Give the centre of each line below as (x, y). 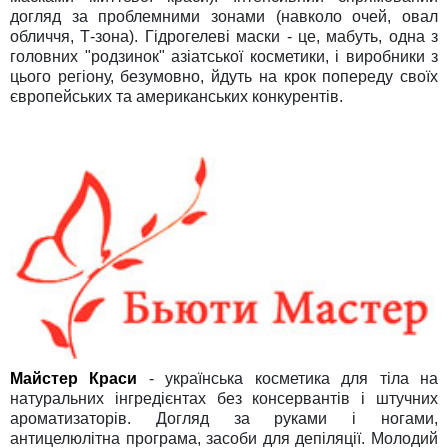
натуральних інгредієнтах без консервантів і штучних (224, 398)
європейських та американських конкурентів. (176, 96)
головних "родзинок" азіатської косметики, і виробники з (224, 56)
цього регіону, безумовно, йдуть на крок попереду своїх (224, 76)
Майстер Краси (74, 378)
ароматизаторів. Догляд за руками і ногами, (224, 418)
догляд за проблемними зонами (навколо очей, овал (224, 16)
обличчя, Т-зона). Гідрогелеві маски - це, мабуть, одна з (224, 36)
